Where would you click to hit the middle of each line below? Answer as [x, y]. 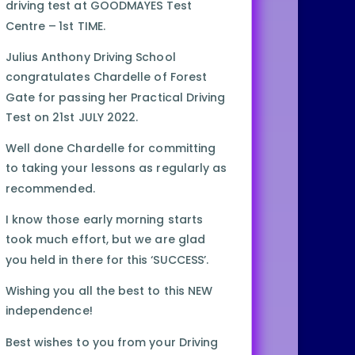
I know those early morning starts [104, 220]
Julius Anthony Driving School [90, 57]
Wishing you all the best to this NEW [109, 291]
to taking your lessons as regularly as [116, 168]
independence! [49, 311]
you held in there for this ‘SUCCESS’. [107, 260]
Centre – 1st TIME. [55, 26]
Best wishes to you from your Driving [111, 342]
